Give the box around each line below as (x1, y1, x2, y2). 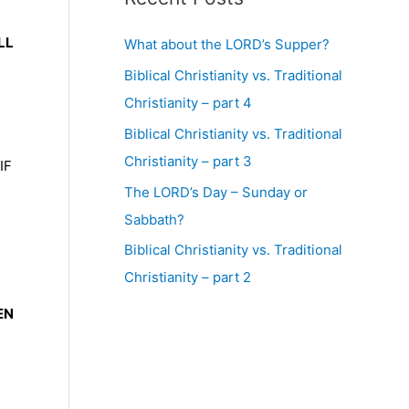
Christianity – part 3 (124, 152, 252, 170)
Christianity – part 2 (124, 268, 251, 287)
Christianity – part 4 (124, 94, 252, 111)
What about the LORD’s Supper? (124, 36, 330, 54)
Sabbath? (124, 210, 184, 228)
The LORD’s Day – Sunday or (124, 183, 308, 201)
